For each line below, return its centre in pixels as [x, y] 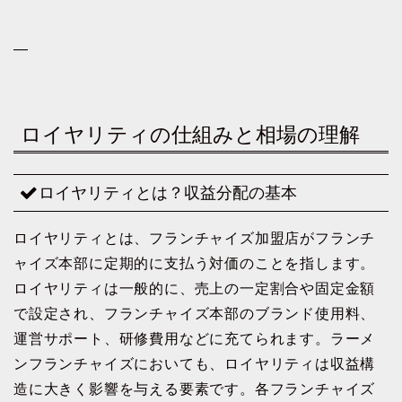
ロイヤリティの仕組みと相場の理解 [190, 135]
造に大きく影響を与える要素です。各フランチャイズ [195, 389]
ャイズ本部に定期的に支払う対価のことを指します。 [195, 263]
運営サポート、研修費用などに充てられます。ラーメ [195, 338]
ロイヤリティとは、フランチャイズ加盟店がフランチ [195, 238]
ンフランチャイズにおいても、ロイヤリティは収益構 [195, 363]
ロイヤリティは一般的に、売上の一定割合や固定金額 [195, 288]
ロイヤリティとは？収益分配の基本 [168, 192]
